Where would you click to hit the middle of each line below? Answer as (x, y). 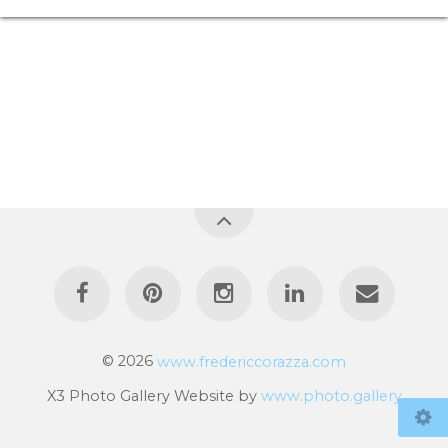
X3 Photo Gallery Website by (153, 395)
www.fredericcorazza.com (251, 361)
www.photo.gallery (331, 395)
